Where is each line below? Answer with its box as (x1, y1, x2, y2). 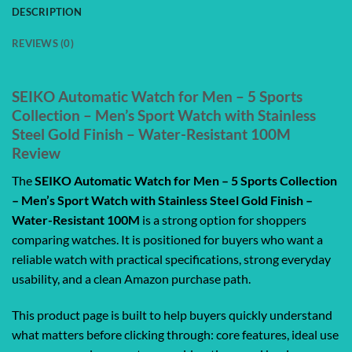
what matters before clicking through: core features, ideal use (12, 326, 339, 342)
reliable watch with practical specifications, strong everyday (12, 251, 331, 266)
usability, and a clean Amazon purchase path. (12, 270, 251, 286)
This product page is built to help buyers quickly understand (12, 306, 332, 322)
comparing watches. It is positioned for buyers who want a (12, 231, 323, 247)
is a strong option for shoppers (140, 211, 306, 227)
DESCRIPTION (12, 5, 82, 18)
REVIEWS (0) (12, 36, 74, 49)
